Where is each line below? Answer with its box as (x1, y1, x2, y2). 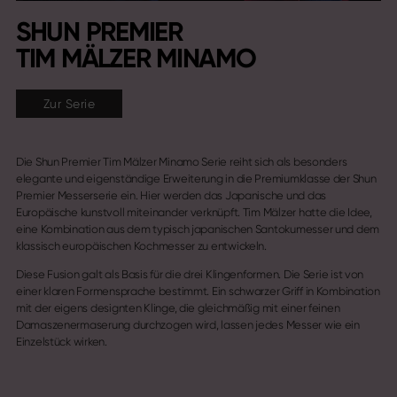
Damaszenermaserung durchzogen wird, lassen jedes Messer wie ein (15, 317, 360, 331)
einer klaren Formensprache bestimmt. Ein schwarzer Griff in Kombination (15, 284, 380, 298)
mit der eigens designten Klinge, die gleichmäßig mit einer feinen (15, 300, 340, 315)
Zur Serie (43, 96, 96, 111)
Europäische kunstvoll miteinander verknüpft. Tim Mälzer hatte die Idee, (15, 205, 372, 219)
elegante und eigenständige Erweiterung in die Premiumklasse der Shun (15, 171, 377, 185)
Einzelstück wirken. (15, 334, 107, 348)
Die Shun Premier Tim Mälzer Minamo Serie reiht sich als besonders (15, 154, 347, 168)
